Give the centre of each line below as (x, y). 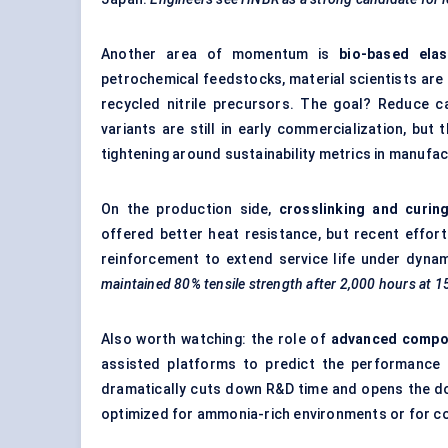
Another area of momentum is (220, 54)
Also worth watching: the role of (216, 339)
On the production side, (190, 209)
